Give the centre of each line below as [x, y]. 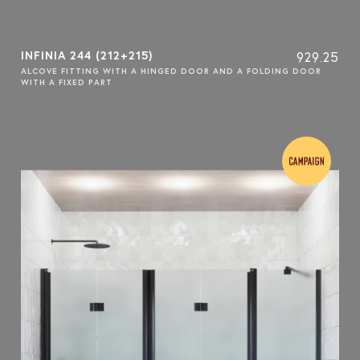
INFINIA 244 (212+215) [86, 55]
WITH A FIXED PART [66, 82]
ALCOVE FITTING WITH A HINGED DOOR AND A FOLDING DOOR [171, 71]
